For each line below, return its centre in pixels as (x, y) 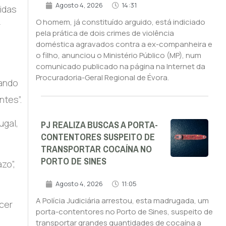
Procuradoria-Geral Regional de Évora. (102, 78)
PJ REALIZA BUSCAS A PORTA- (99, 125)
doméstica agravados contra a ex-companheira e (124, 44)
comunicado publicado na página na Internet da (120, 67)
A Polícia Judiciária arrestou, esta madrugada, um (122, 201)
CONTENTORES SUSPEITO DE (98, 137)
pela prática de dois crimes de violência (105, 33)
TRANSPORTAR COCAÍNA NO (96, 150)
